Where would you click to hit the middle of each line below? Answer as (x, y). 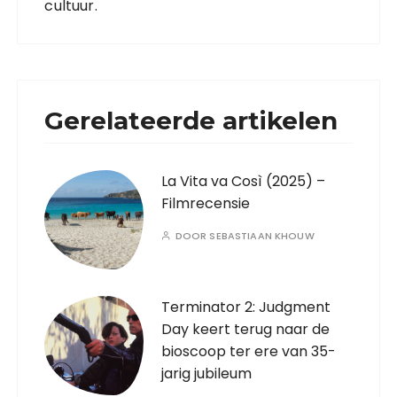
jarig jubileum (207, 374)
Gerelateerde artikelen (191, 121)
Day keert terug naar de (246, 330)
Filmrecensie (206, 204)
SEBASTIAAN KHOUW (262, 236)
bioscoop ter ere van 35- (249, 352)
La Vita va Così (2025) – (244, 182)
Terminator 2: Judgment (246, 307)
